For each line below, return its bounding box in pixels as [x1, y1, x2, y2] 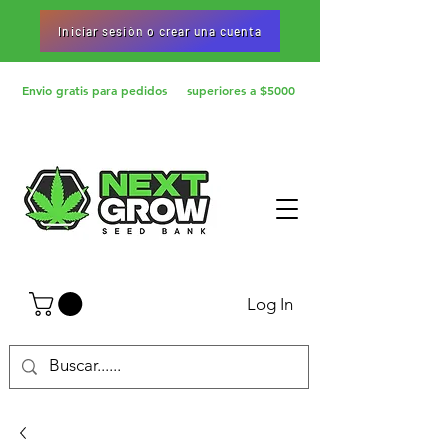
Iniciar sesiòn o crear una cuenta [58, 24, 262, 38]
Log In [247, 293, 294, 314]
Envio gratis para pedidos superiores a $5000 [22, 82, 295, 98]
